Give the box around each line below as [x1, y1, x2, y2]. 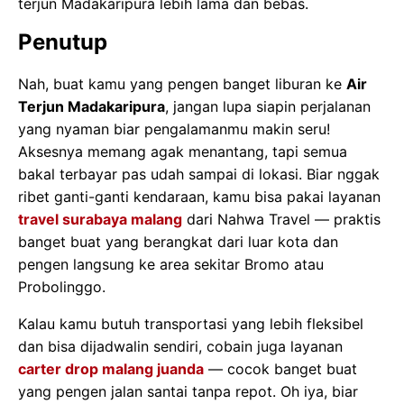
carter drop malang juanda [18, 359, 204, 378]
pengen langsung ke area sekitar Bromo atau [18, 254, 324, 273]
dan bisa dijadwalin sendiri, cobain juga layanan [18, 336, 343, 355]
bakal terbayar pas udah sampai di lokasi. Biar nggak [18, 164, 380, 183]
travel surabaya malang [18, 209, 182, 228]
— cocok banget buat [208, 359, 357, 378]
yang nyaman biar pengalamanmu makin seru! [18, 119, 335, 138]
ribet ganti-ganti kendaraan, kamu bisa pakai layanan [18, 187, 381, 206]
